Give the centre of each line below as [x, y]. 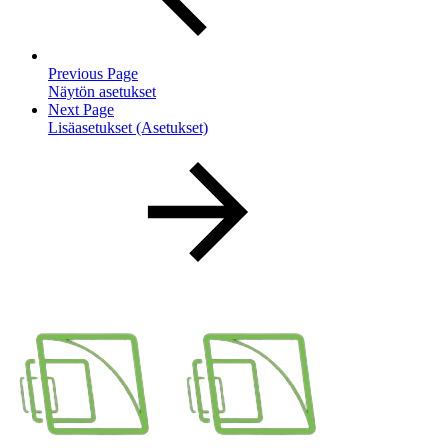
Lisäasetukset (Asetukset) [128, 127]
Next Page [81, 109]
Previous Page [93, 73]
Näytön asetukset [102, 91]
